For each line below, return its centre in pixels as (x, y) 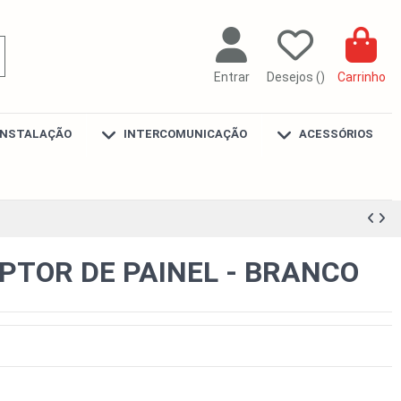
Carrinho (361, 77)
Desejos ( (293, 77)
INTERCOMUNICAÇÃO (183, 134)
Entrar (231, 77)
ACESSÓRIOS (334, 134)
